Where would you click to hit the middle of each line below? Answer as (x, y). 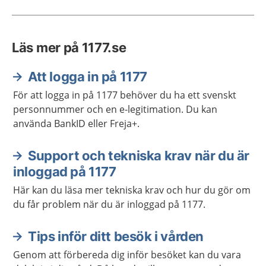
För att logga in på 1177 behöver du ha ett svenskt (125, 95)
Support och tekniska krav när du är (139, 155)
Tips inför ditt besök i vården (116, 236)
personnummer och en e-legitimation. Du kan (115, 109)
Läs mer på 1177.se (69, 47)
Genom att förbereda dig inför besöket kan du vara (127, 254)
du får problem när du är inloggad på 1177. (109, 204)
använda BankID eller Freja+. (76, 123)
